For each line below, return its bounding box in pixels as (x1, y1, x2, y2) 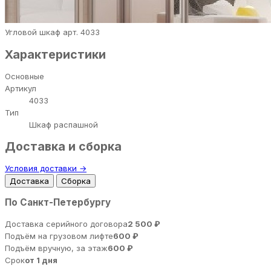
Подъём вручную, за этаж (5, 243, 108, 253)
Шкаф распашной (29, 119, 98, 129)
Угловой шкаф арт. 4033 (5, 27, 100, 38)
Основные (5, 71, 44, 81)
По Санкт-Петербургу (5, 197, 111, 209)
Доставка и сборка (5, 139, 122, 154)
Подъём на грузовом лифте (5, 231, 113, 241)
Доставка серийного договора (5, 219, 128, 229)
